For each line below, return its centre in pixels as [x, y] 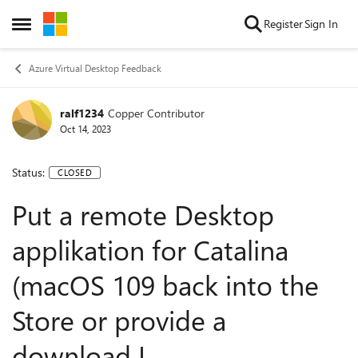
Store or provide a [119, 320]
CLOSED [75, 172]
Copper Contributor [156, 113]
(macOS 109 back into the [165, 284]
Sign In [321, 24]
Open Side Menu [58, 28]
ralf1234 [82, 113]
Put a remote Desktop [143, 214]
